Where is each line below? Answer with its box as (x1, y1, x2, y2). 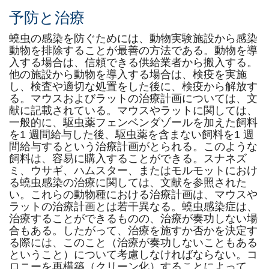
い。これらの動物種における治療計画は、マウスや (9, 189, 258, 201)
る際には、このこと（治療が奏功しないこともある (9, 237, 258, 249)
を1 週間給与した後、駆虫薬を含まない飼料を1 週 (9, 128, 254, 141)
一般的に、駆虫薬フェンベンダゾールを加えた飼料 (9, 116, 258, 128)
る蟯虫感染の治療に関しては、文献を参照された (9, 177, 247, 189)
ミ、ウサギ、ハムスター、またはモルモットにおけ (9, 165, 258, 177)
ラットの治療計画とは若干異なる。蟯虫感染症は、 (9, 201, 258, 213)
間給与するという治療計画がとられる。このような (9, 141, 258, 153)
